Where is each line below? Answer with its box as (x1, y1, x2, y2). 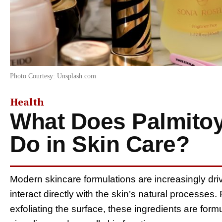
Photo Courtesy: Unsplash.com (10, 72, 96, 80)
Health (10, 95, 44, 109)
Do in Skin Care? (10, 131, 189, 157)
